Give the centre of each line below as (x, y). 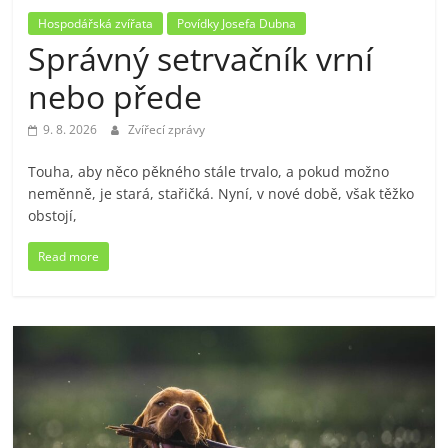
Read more (69, 256)
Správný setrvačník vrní (201, 58)
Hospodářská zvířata (96, 23)
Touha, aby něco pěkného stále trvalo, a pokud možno (209, 171)
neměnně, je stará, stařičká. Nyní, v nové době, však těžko (221, 193)
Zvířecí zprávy (167, 129)
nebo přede (115, 96)
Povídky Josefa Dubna (237, 23)
